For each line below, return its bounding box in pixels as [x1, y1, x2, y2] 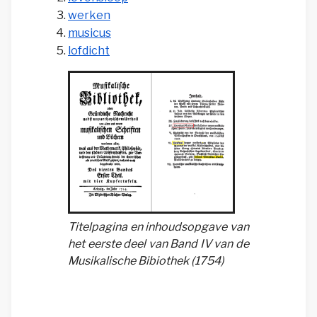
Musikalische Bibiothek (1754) [68, 253, 224, 267]
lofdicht [68, 44, 110, 58]
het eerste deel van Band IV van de [68, 236, 249, 250]
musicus [68, 26, 111, 40]
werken [68, 8, 110, 23]
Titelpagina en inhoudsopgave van [68, 219, 249, 234]
